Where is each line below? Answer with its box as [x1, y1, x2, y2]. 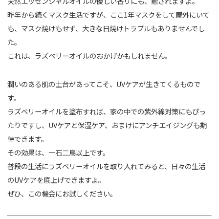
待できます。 [7, 133, 48, 144]
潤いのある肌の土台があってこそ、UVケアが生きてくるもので [7, 79, 200, 89]
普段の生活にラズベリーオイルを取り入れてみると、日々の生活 [7, 161, 205, 172]
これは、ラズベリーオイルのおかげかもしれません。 [7, 50, 172, 61]
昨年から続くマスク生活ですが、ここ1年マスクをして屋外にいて [7, 9, 210, 20]
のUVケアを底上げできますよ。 [7, 175, 105, 185]
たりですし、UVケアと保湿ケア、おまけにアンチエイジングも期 [7, 120, 207, 131]
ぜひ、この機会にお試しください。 [7, 188, 117, 199]
